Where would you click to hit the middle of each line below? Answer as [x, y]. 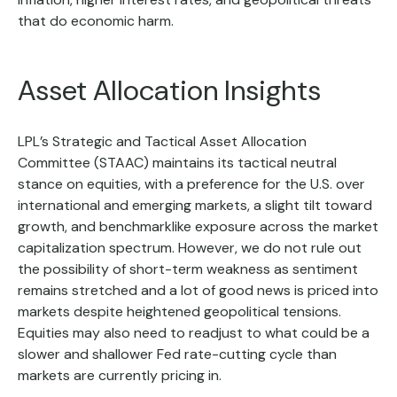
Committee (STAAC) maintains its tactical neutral [177, 162]
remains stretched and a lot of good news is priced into [198, 290]
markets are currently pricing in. [120, 375]
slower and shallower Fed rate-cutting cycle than [177, 354]
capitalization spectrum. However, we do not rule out [190, 247]
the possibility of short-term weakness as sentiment [188, 269]
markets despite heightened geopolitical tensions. [179, 311]
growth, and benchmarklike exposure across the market [198, 226]
